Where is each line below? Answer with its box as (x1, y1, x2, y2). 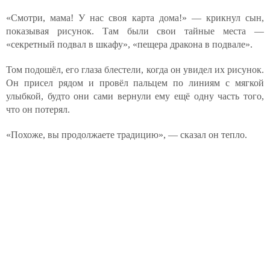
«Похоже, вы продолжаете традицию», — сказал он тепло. (6, 130, 247, 140)
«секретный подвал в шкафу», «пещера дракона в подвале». (6, 39, 253, 49)
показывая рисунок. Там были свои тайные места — (6, 26, 264, 36)
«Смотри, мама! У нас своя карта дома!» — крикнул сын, (6, 13, 264, 23)
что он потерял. (6, 104, 70, 115)
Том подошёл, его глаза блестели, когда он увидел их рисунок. (6, 64, 264, 75)
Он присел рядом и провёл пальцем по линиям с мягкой (6, 78, 264, 88)
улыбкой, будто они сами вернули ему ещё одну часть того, (6, 91, 264, 101)
